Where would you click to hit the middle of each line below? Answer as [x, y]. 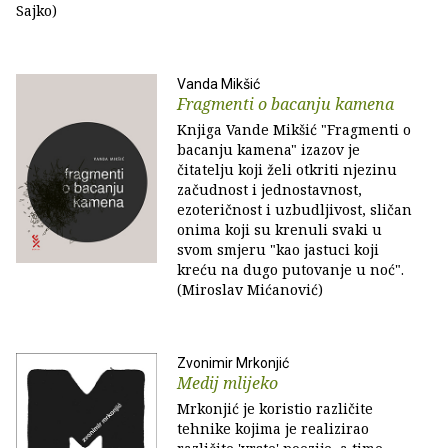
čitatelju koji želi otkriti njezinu [287, 169]
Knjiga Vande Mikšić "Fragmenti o [294, 129]
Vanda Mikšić [218, 84]
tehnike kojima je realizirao [273, 428]
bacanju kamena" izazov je [268, 149]
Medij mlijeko [227, 383]
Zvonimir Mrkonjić [233, 363]
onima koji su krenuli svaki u [279, 229]
